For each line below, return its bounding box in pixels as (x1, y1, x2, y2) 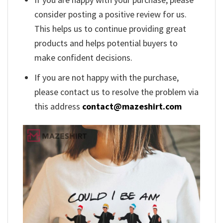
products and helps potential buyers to (34, 37, 178, 49)
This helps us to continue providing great (34, 23, 187, 35)
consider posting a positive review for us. (34, 8, 187, 20)
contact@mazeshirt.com (82, 101, 182, 112)
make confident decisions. (34, 52, 133, 64)
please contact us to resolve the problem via (34, 86, 199, 98)
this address (34, 101, 83, 112)
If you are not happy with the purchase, (34, 72, 179, 83)
